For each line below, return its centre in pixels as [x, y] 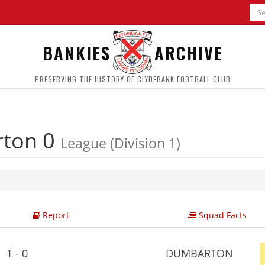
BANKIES [76, 52]
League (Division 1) [120, 143]
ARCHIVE [188, 52]
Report [54, 215]
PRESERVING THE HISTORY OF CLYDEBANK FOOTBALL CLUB [132, 79]
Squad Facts [222, 215]
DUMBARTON [198, 253]
